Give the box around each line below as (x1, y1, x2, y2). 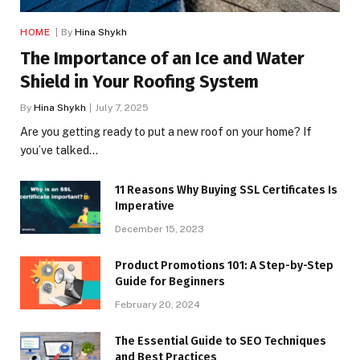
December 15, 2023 (115, 223, 204, 235)
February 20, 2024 (115, 298, 200, 310)
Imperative (115, 198, 174, 213)
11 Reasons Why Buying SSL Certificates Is (115, 182, 337, 197)
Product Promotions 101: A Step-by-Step (115, 258, 333, 272)
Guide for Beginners (115, 274, 225, 288)
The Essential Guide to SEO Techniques (115, 333, 326, 348)
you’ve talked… (20, 143, 98, 157)
